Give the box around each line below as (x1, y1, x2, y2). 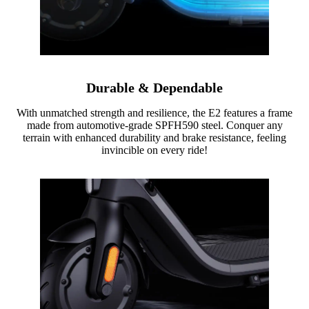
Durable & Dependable (86, 80, 223, 96)
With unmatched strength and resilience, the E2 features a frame (17, 107, 292, 119)
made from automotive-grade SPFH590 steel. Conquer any (26, 119, 283, 132)
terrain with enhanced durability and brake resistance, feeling (23, 132, 286, 144)
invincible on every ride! (101, 144, 208, 157)
